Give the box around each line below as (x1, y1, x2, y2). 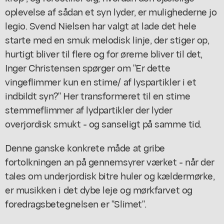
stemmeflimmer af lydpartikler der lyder (5, 102, 172, 116)
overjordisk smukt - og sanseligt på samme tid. (5, 116, 201, 130)
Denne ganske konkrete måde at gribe (5, 140, 165, 154)
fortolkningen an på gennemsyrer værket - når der (5, 154, 214, 168)
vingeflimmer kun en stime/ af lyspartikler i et (5, 74, 196, 88)
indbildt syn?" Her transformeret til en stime (5, 88, 190, 102)
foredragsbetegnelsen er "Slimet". (5, 196, 146, 210)
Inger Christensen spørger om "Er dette (5, 60, 170, 74)
